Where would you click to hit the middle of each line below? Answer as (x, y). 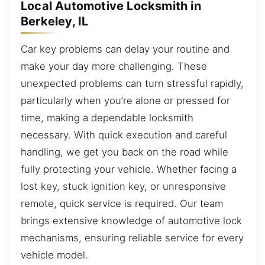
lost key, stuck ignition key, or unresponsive (123, 187)
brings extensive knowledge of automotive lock (131, 221)
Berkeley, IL (55, 21)
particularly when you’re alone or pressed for (125, 101)
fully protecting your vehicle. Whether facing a (129, 169)
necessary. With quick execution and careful (124, 135)
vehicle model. (54, 255)
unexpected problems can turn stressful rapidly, (132, 84)
